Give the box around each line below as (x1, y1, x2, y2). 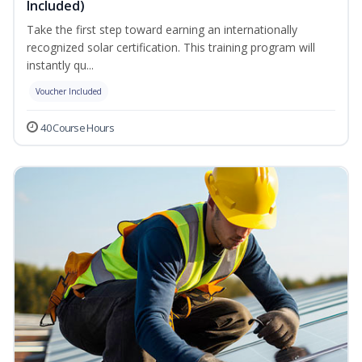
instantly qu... (27, 57, 94, 74)
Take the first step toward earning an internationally (27, 22, 297, 38)
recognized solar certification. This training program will (27, 40, 315, 56)
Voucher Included (36, 86, 102, 98)
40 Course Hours (40, 120, 114, 136)
